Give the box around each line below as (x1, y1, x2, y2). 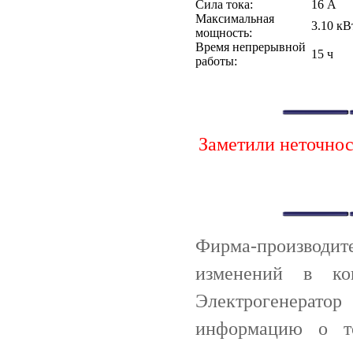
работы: (195, 54, 237, 68)
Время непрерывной (195, 39, 306, 54)
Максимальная (195, 11, 274, 25)
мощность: (195, 25, 252, 39)
